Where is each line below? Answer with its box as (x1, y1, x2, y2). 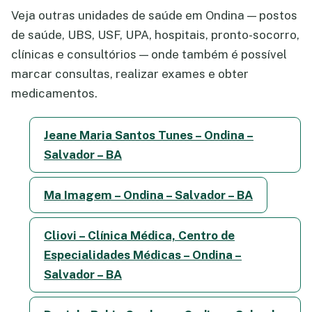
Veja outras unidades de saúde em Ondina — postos (11, 8, 297, 23)
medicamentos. (11, 86, 97, 101)
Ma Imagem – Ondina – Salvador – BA (44, 188, 253, 203)
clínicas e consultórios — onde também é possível (11, 47, 287, 62)
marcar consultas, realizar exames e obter (11, 67, 249, 81)
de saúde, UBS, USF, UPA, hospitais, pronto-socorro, (11, 28, 299, 42)
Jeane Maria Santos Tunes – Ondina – (44, 128, 253, 143)
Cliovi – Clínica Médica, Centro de (44, 228, 235, 243)
